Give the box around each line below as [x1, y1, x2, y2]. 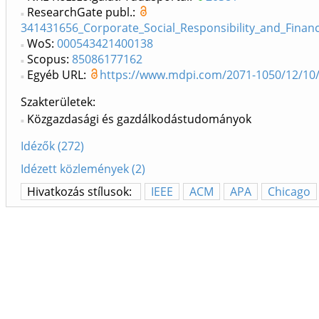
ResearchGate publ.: [27, 4, 138, 21]
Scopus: [27, 51, 72, 68]
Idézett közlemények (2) [21, 161, 145, 177]
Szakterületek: [21, 94, 95, 110]
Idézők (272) [21, 138, 84, 155]
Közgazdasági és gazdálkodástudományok [27, 111, 251, 127]
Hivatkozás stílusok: [27, 184, 135, 200]
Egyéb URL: [27, 67, 89, 83]
